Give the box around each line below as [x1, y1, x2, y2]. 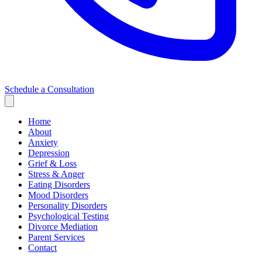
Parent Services [28, 232, 85, 243]
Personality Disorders [28, 201, 107, 211]
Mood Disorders [28, 190, 88, 201]
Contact [28, 243, 57, 253]
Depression [28, 148, 70, 158]
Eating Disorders [28, 180, 90, 190]
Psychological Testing [28, 211, 109, 222]
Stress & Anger [28, 169, 84, 180]
